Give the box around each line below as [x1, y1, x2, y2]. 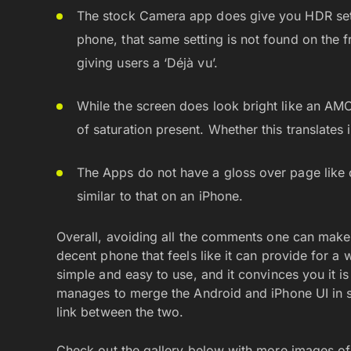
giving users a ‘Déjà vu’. [77, 54, 218, 71]
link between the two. [56, 303, 184, 320]
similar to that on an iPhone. [77, 187, 244, 204]
